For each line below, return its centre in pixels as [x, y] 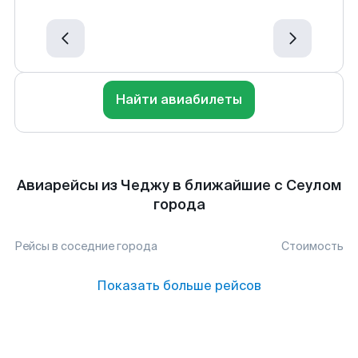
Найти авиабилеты [179, 99]
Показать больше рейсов [179, 286]
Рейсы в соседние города [86, 246]
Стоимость [312, 246]
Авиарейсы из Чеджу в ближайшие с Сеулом [179, 185]
